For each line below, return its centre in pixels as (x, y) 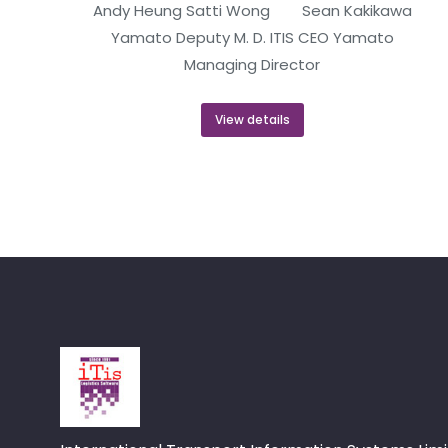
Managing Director (252, 64)
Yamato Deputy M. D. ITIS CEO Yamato (252, 37)
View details (252, 119)
